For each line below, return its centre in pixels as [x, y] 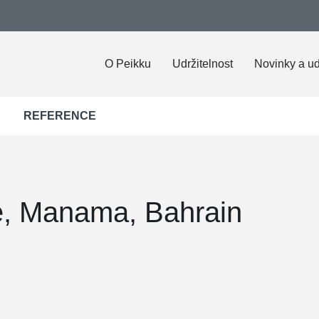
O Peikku [128, 64]
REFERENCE [60, 116]
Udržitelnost [203, 64]
